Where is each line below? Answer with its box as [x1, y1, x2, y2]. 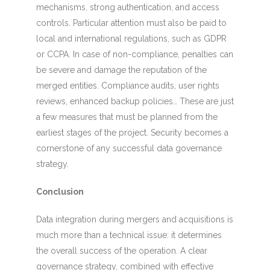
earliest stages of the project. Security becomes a [36, 128, 228, 137]
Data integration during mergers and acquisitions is [36, 215, 233, 224]
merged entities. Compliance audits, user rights [36, 81, 219, 90]
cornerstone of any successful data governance [36, 143, 222, 153]
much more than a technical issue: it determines [36, 230, 222, 240]
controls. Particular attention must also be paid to [36, 18, 227, 28]
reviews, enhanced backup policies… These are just [36, 96, 234, 106]
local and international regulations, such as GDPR [36, 34, 227, 43]
